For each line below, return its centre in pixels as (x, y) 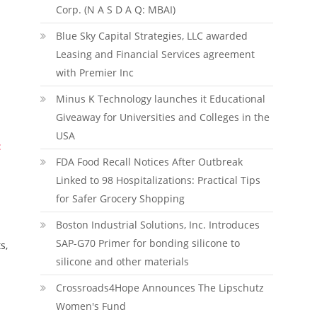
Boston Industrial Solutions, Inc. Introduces (157, 225)
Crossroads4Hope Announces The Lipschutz (160, 288)
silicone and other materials (122, 261)
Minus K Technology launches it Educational (160, 99)
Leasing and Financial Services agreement (155, 54)
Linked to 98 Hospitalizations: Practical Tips (158, 180)
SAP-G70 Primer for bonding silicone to (148, 243)
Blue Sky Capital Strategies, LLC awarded (151, 36)
